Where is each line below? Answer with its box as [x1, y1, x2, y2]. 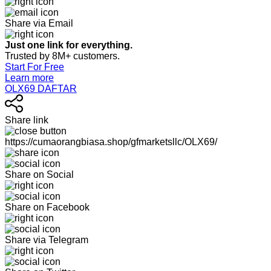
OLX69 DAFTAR [5, 83, 77, 94]
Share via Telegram [5, 235, 88, 245]
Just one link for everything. [5, 40, 135, 50]
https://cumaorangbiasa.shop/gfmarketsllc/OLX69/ [5, 137, 217, 147]
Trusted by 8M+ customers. [5, 51, 120, 61]
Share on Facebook [5, 202, 90, 212]
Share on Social [5, 169, 74, 180]
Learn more [5, 73, 54, 83]
